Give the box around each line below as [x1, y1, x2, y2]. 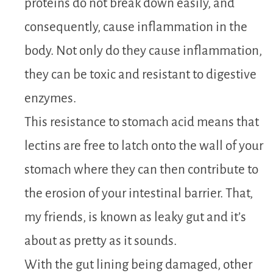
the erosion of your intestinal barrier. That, [24, 186, 253, 200]
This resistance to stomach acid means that [24, 115, 259, 129]
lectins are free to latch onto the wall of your [24, 138, 263, 153]
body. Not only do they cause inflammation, [24, 43, 262, 58]
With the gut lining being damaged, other [24, 257, 252, 272]
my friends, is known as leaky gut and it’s [24, 210, 246, 224]
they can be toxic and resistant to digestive [24, 67, 257, 82]
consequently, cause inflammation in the [24, 19, 247, 34]
